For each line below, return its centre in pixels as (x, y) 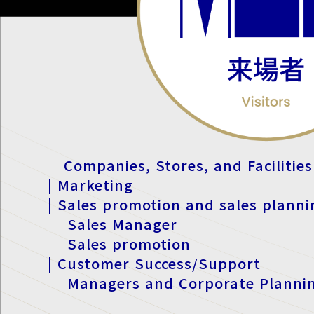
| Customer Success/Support (155, 263)
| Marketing (91, 184)
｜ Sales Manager (113, 224)
